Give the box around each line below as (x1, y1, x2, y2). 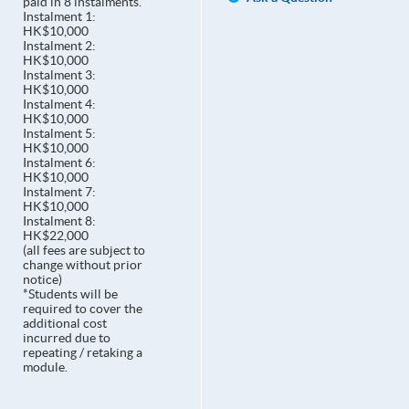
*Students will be (22, 287, 118, 302)
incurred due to (22, 330, 110, 346)
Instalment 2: (22, 38, 96, 54)
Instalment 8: (22, 214, 96, 229)
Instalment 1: (22, 9, 96, 25)
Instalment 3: (22, 68, 96, 83)
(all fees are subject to (22, 243, 145, 258)
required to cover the (22, 301, 142, 317)
